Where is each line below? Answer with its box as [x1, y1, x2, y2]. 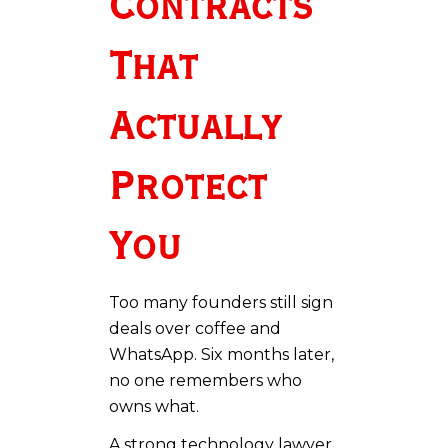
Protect [109, 162, 266, 213]
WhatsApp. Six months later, [109, 344, 334, 364]
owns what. [109, 396, 199, 416]
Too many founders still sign [109, 292, 333, 312]
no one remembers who [109, 370, 302, 390]
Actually [109, 102, 282, 153]
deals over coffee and [109, 318, 281, 338]
